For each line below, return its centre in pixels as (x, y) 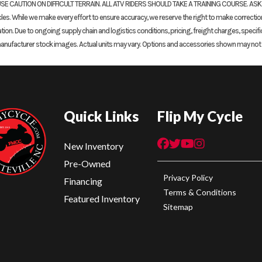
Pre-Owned (87, 163)
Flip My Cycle (200, 116)
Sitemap (178, 206)
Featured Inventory (102, 198)
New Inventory (94, 146)
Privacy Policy (188, 177)
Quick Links (101, 116)
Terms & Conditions (200, 192)
